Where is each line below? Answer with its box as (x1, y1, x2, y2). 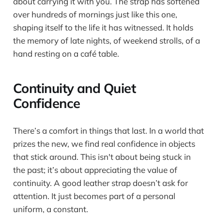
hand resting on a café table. (13, 48, 119, 59)
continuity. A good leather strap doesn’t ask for (13, 178, 188, 188)
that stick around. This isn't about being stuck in (13, 152, 191, 162)
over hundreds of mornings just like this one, (13, 9, 177, 19)
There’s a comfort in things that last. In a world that (13, 125, 204, 136)
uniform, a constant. (13, 204, 88, 215)
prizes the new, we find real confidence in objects (13, 139, 195, 149)
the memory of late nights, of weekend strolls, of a (13, 35, 200, 46)
